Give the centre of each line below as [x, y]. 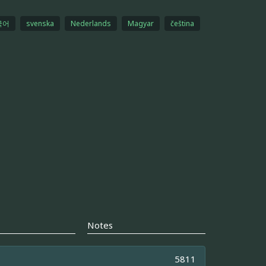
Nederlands [91, 23]
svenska [40, 23]
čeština [182, 23]
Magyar [140, 23]
